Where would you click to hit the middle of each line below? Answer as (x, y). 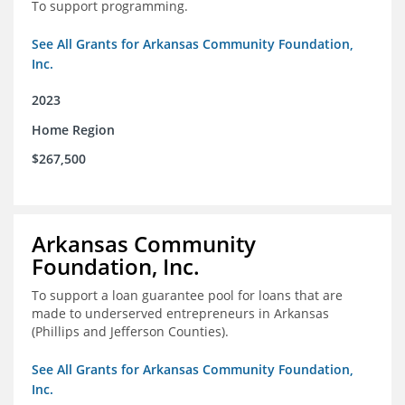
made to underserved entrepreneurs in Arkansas (180, 314)
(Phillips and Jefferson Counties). (130, 332)
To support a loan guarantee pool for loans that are (187, 296)
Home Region (73, 130)
